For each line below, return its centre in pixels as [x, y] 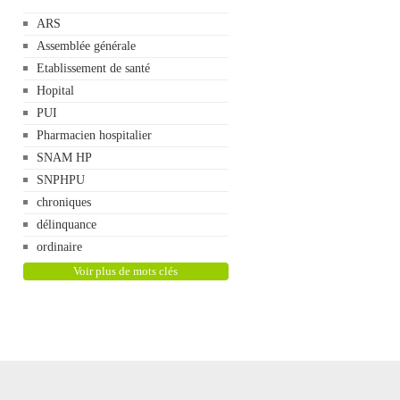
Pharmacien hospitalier [94, 135]
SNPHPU [60, 180]
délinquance [66, 225]
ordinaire [59, 247]
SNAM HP [64, 158]
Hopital [55, 91]
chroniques [63, 202]
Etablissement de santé [93, 68]
